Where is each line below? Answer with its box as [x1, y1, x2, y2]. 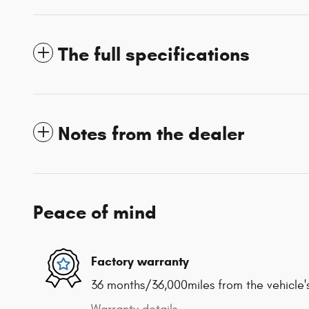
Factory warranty [91, 253, 189, 269]
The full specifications [58, 43, 250, 67]
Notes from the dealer [58, 122, 244, 146]
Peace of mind [33, 201, 157, 225]
